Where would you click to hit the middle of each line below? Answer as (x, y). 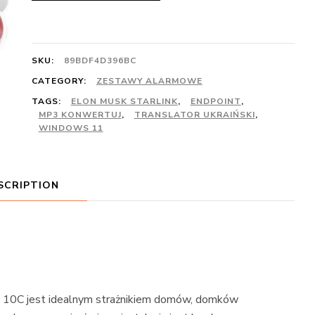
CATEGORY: (60, 81)
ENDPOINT (216, 101)
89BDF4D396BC (100, 60)
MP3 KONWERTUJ (80, 115)
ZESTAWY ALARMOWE (149, 81)
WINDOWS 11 (71, 128)
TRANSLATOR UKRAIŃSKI (194, 115)
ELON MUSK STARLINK (124, 101)
